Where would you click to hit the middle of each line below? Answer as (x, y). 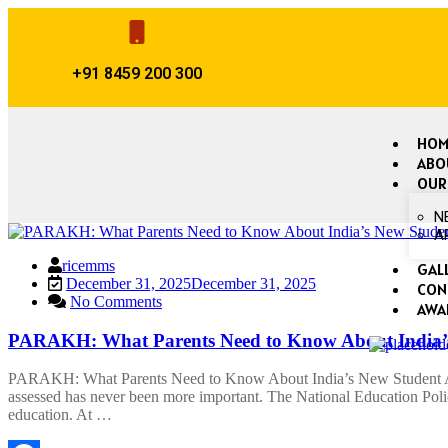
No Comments (116, 301)
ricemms (88, 265)
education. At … (60, 415)
